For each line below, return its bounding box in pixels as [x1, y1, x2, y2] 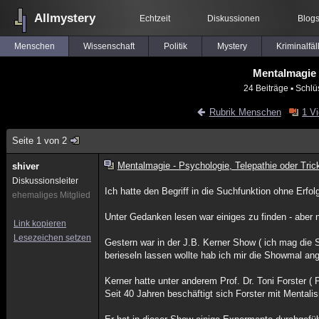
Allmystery [34, 11, 95, 25]
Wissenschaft [83, 41, 135, 51]
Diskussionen [207, 14, 260, 23]
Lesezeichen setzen [14, 233, 91, 243]
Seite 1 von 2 [12, 135, 67, 146]
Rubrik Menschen [209, 107, 281, 117]
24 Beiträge [244, 83, 288, 93]
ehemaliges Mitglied [12, 190, 90, 200]
